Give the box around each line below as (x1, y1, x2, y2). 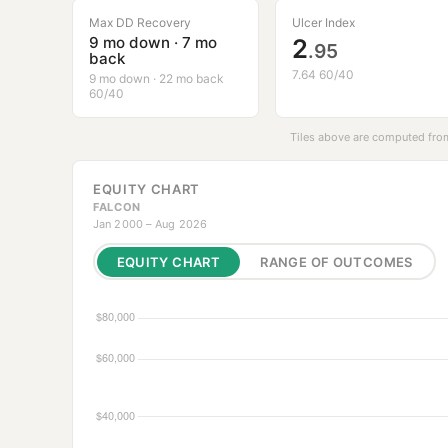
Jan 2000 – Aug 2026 (93, 217, 208, 232)
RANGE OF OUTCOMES (260, 253, 413, 270)
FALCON (93, 200, 141, 215)
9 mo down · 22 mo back (89, 71, 224, 87)
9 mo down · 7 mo (89, 33, 217, 53)
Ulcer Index (291, 15, 355, 31)
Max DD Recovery (89, 15, 191, 31)
